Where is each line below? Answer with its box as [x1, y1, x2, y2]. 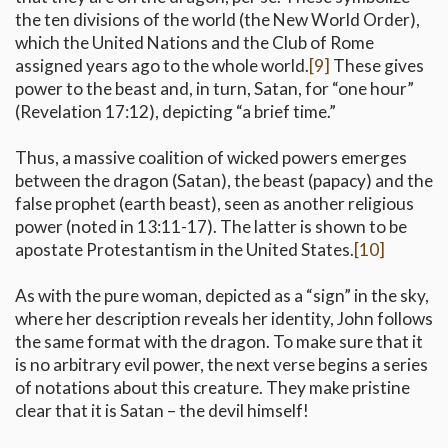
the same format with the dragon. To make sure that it [15, 331, 423, 353]
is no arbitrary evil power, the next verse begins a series [15, 354, 428, 376]
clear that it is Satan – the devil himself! [15, 400, 309, 422]
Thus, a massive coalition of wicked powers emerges [15, 147, 407, 169]
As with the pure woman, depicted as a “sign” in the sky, [15, 285, 429, 307]
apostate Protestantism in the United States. [15, 239, 354, 261]
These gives [330, 55, 424, 77]
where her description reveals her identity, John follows [15, 308, 433, 330]
